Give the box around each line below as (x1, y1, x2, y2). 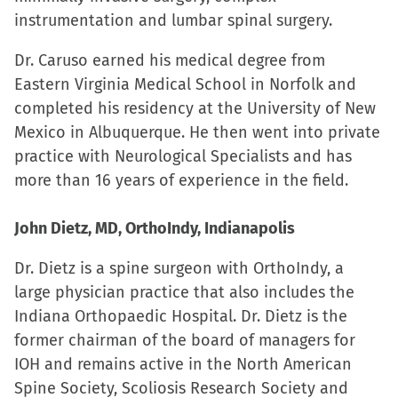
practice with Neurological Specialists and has (14, 147, 352, 166)
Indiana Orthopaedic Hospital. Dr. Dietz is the (14, 306, 347, 326)
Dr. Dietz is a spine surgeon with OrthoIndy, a (14, 259, 344, 278)
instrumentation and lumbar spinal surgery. (14, 11, 332, 30)
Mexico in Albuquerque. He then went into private (14, 123, 380, 142)
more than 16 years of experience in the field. (14, 171, 348, 190)
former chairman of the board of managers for (14, 330, 355, 350)
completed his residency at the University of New (14, 99, 376, 118)
